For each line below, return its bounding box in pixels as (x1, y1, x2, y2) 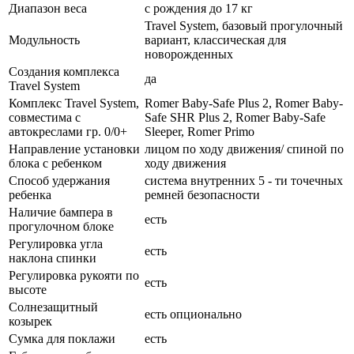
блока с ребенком (9, 156, 102, 171)
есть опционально (145, 307, 242, 322)
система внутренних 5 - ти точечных (145, 174, 343, 188)
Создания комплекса (9, 65, 119, 79)
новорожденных (145, 47, 233, 62)
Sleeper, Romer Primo (145, 125, 254, 139)
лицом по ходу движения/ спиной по (145, 142, 344, 156)
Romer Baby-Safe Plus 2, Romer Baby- (145, 96, 343, 111)
